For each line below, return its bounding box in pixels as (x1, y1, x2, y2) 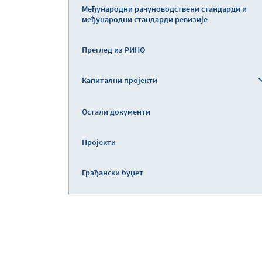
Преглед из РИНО (82, 44, 145, 55)
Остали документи (82, 106, 150, 117)
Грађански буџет (82, 167, 143, 178)
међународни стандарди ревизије (82, 14, 208, 25)
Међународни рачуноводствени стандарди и (82, 4, 247, 14)
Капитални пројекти (82, 75, 157, 85)
